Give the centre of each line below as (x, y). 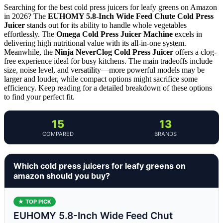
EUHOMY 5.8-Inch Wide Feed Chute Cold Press (131, 16)
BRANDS (165, 134)
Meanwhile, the (29, 52)
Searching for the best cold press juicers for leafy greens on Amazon (111, 7)
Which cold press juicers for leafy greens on (100, 166)
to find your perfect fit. (39, 97)
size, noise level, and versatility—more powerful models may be (104, 70)
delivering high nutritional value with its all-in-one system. (95, 43)
